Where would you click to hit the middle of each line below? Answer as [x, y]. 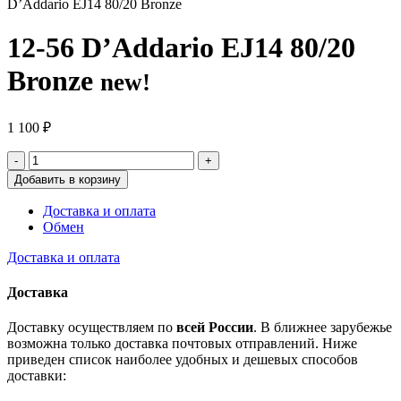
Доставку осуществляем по [92, 328]
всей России [215, 328]
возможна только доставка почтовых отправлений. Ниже [182, 344]
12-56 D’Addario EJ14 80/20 [181, 48]
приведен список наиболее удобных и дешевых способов [183, 360]
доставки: [37, 376]
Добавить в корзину [68, 179]
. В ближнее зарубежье [323, 328]
